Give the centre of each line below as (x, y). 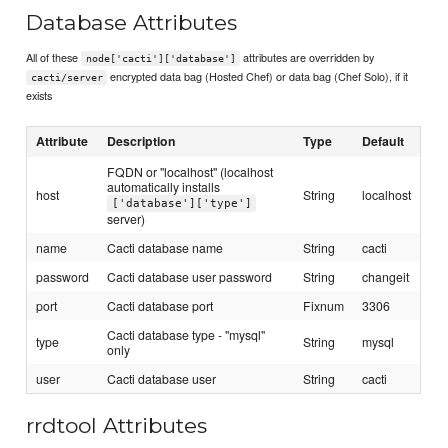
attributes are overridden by (307, 56)
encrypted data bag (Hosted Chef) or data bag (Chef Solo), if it (258, 75)
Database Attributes (132, 23)
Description (142, 140)
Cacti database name (165, 247)
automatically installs (164, 186)
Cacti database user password (190, 276)
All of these (54, 56)
